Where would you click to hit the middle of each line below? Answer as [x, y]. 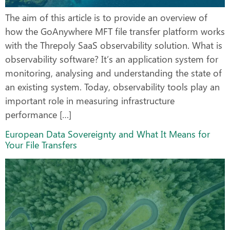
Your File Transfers [42, 145]
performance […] [38, 114]
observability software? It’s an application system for [112, 59]
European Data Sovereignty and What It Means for [108, 134]
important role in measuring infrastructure [90, 100]
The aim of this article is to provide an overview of [106, 17]
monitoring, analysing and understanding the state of [113, 73]
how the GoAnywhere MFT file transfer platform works [115, 31]
